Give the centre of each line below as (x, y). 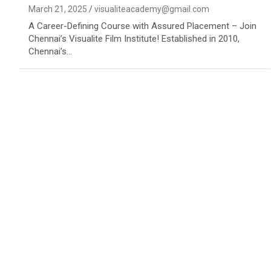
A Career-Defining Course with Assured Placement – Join (142, 26)
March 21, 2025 (58, 9)
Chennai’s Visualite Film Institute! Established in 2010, (134, 38)
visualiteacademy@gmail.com (152, 9)
